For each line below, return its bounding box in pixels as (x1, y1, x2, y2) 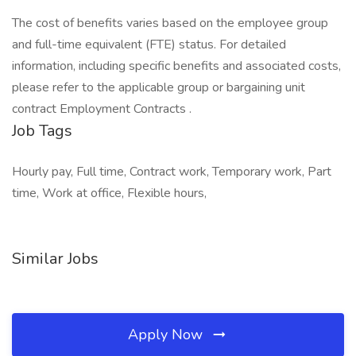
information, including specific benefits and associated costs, (12, 57, 341, 75)
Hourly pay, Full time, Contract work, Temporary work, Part (12, 163, 331, 180)
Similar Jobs (12, 248, 99, 269)
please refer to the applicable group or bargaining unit (12, 79, 305, 96)
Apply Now (128, 325, 207, 344)
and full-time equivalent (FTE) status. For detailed (12, 36, 286, 53)
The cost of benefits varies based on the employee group (12, 14, 328, 32)
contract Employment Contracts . (12, 100, 192, 118)
